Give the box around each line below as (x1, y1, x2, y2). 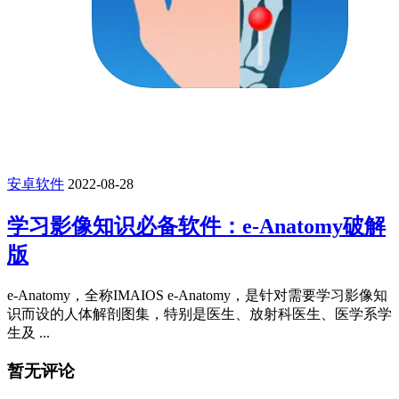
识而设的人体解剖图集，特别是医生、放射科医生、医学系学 (7, 306, 392, 322)
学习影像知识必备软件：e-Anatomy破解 (7, 215, 386, 239)
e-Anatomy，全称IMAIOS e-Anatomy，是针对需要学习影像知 (7, 288, 387, 304)
